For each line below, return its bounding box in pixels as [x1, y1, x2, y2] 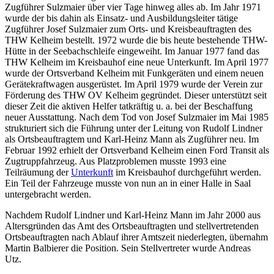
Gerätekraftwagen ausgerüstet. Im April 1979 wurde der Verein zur [5, 78, 262, 89]
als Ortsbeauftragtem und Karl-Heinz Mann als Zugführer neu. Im [5, 133, 259, 144]
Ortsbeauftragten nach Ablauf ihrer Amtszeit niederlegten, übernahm [5, 231, 268, 242]
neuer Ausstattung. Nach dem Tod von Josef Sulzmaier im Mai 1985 [5, 111, 268, 122]
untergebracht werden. [5, 188, 91, 199]
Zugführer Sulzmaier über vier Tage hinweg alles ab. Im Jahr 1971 [5, 1, 261, 12]
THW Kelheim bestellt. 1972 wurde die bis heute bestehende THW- [5, 34, 267, 45]
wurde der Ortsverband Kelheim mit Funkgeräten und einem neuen [5, 67, 264, 78]
